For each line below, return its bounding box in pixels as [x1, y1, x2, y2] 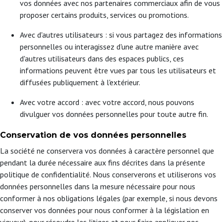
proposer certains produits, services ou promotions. [20, 10, 189, 20]
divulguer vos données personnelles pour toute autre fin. [20, 109, 208, 119]
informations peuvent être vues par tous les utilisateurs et [20, 65, 216, 75]
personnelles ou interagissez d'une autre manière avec [20, 42, 199, 52]
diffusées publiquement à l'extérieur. [20, 77, 140, 87]
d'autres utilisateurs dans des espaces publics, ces [20, 54, 184, 63]
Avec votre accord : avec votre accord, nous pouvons [20, 97, 194, 107]
